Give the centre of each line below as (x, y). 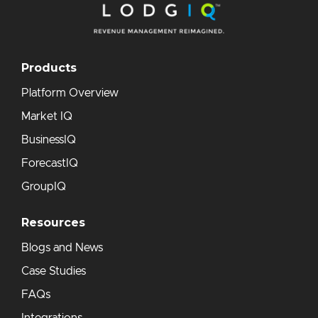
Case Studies (54, 272)
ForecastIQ (50, 164)
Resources (53, 223)
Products (49, 68)
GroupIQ (44, 187)
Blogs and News (62, 248)
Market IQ (47, 117)
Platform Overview (70, 93)
